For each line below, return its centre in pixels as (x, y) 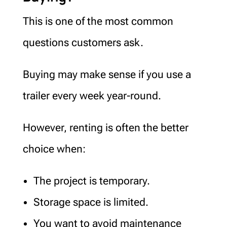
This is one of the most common (98, 21)
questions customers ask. (83, 42)
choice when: (54, 149)
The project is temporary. (91, 181)
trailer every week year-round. (92, 96)
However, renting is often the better (105, 127)
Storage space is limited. (91, 202)
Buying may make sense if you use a (107, 74)
